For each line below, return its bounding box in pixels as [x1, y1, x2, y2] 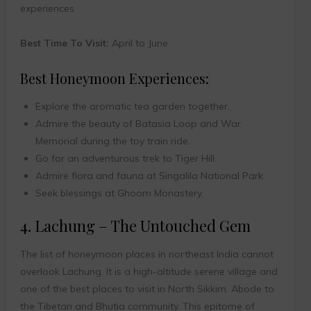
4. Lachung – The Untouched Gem [19, 215, 251, 237]
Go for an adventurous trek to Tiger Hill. [35, 152, 217, 165]
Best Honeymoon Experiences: [19, 69, 209, 88]
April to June [108, 37, 168, 50]
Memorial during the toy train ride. [35, 135, 190, 148]
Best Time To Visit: [19, 37, 109, 50]
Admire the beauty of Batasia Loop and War [35, 117, 241, 131]
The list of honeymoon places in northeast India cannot [19, 248, 274, 261]
